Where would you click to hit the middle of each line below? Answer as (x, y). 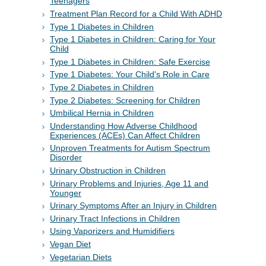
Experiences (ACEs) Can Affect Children (125, 135)
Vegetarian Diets (81, 257)
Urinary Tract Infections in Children (115, 218)
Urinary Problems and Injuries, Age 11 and (129, 183)
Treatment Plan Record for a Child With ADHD (136, 14)
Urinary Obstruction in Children (108, 170)
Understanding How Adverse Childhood (123, 126)
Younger (66, 193)
